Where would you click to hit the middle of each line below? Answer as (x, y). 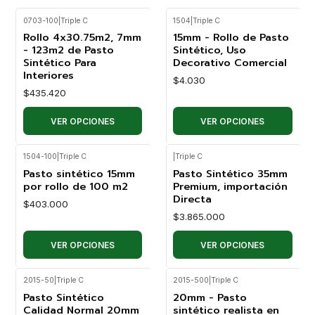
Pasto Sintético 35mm (230, 174)
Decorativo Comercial (230, 63)
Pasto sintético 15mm (79, 174)
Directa (192, 199)
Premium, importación (230, 187)
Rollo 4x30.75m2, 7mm (82, 38)
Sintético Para (59, 63)
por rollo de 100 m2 (75, 187)
